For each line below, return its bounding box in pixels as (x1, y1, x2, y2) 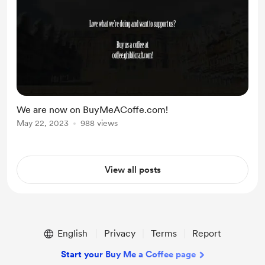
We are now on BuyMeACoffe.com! (17, 104, 168, 115)
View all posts (104, 164, 161, 175)
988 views (80, 118, 118, 128)
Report (192, 228, 221, 239)
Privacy (104, 228, 135, 239)
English (57, 228, 88, 239)
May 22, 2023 (17, 118, 69, 128)
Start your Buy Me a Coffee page (61, 249, 196, 260)
